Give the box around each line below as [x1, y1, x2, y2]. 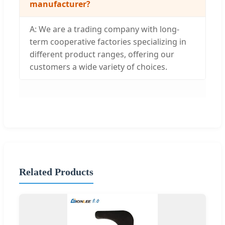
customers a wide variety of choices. [30, 61, 167, 73]
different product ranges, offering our [30, 49, 174, 60]
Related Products [19, 166, 93, 177]
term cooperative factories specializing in [30, 36, 186, 48]
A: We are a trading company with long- [30, 24, 179, 35]
